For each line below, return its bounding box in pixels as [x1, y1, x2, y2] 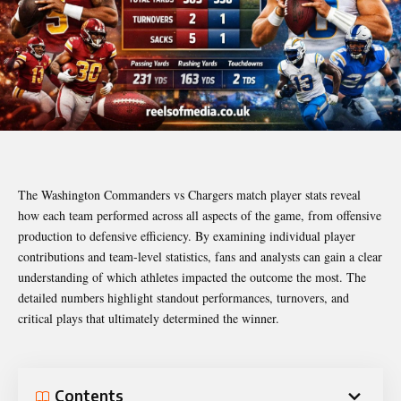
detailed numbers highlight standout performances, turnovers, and [18, 288, 349, 306]
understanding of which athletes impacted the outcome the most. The [18, 268, 366, 286]
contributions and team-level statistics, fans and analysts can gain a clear [18, 247, 382, 265]
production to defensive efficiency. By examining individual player [18, 226, 355, 244]
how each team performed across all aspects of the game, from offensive [18, 206, 381, 224]
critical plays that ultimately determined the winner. [18, 309, 279, 327]
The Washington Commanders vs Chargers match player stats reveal [18, 185, 361, 203]
